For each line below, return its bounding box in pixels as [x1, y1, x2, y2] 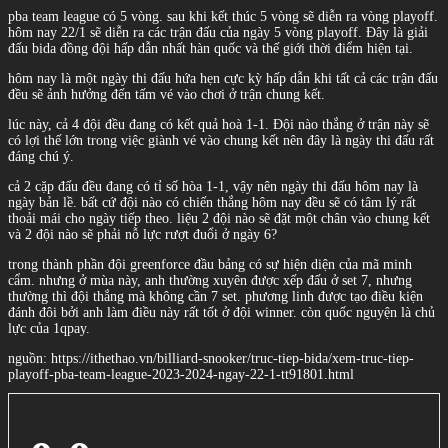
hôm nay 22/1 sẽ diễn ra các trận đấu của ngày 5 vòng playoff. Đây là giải [8, 24, 428, 40]
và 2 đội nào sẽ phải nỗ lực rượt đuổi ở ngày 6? [8, 226, 277, 242]
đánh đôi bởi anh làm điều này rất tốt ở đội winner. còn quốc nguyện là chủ [8, 304, 435, 320]
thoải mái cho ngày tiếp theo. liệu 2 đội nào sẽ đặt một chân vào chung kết [8, 210, 430, 226]
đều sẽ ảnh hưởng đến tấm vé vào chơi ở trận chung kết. [8, 86, 325, 102]
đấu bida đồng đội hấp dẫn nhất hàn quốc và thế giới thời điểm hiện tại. [8, 40, 413, 56]
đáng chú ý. [8, 148, 74, 164]
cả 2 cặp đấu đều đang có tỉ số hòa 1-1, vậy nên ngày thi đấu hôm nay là [8, 178, 418, 194]
